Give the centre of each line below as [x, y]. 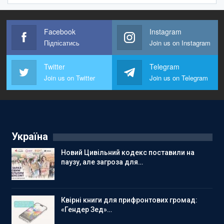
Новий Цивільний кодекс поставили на [128, 153]
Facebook [59, 32]
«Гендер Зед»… [86, 209]
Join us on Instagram [180, 43]
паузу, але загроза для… [102, 162]
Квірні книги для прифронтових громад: [129, 200]
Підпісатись [61, 43]
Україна [30, 137]
